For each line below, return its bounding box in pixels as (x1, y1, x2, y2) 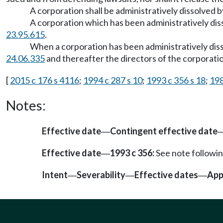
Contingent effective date (110, 125, 218, 136)
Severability (77, 169, 125, 181)
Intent (42, 169, 68, 181)
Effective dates (134, 169, 198, 181)
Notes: (6, 97, 46, 113)
